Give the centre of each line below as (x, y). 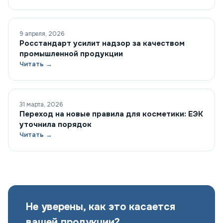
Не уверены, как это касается (101, 207)
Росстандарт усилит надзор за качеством (102, 44)
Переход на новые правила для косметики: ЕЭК (111, 114)
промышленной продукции (71, 54)
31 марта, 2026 (41, 105)
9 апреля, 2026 (42, 34)
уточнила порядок (56, 125)
